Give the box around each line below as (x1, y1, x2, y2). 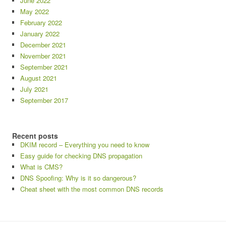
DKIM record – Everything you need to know (20, 140, 149, 149)
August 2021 (20, 73, 57, 83)
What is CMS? (20, 162, 63, 172)
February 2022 (20, 18, 62, 27)
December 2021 (20, 40, 66, 49)
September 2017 (20, 95, 68, 105)
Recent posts (12, 131, 58, 141)
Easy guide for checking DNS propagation (20, 151, 142, 160)
